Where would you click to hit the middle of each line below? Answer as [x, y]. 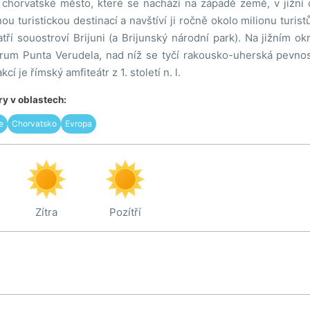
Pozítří [125, 212]
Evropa [78, 123]
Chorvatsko [34, 123]
